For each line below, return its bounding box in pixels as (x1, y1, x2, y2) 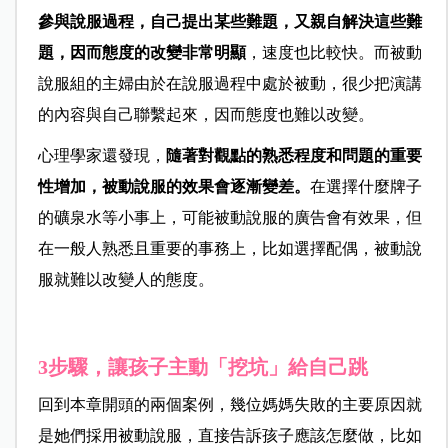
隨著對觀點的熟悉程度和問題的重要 (165, 147, 422, 165)
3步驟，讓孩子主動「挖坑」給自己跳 (37, 356, 368, 379)
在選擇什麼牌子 (309, 178, 422, 196)
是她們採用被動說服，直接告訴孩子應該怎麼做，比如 (37, 427, 422, 445)
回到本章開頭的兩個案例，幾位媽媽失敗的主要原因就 (37, 396, 422, 414)
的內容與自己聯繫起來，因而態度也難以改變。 (37, 106, 374, 124)
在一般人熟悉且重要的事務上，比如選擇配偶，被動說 (37, 240, 422, 258)
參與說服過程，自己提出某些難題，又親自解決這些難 (37, 13, 422, 31)
